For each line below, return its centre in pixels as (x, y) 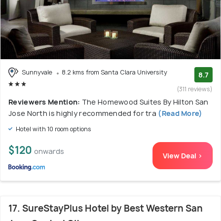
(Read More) (180, 113)
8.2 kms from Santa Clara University (114, 72)
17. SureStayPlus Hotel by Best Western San (106, 208)
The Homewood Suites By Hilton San (145, 102)
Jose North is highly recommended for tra (82, 113)
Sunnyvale (37, 72)
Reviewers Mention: (45, 102)
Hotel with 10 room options (53, 129)
